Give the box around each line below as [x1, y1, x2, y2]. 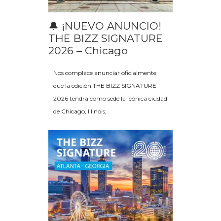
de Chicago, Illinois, [53, 107, 107, 115]
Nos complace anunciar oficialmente [53, 69, 156, 76]
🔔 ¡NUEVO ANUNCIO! [48, 19, 161, 32]
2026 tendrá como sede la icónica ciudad [53, 94, 167, 102]
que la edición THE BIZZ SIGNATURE [53, 81, 156, 89]
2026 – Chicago [48, 44, 128, 57]
